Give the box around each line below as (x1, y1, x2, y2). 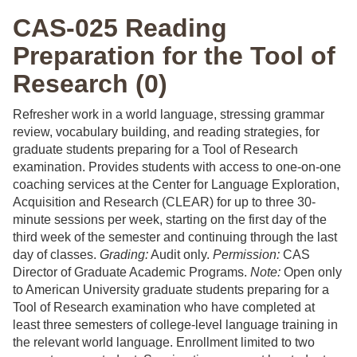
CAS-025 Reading (13, 14, 227, 42)
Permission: (213, 248, 280, 261)
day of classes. (13, 248, 100, 261)
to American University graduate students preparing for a (13, 283, 329, 296)
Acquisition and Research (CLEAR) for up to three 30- (13, 195, 316, 209)
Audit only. (148, 248, 213, 261)
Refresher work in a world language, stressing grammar (13, 108, 324, 121)
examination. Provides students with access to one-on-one (13, 160, 341, 174)
